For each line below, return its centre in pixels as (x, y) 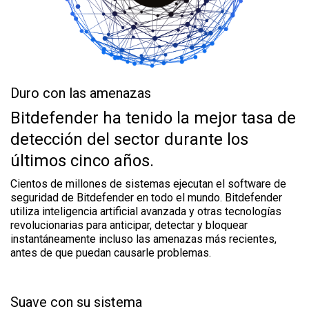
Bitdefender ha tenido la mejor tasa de (153, 118)
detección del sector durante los (129, 139)
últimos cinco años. (82, 160)
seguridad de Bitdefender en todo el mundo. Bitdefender (146, 197)
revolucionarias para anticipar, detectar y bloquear (129, 225)
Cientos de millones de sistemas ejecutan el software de (148, 183)
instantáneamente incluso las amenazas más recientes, (143, 239)
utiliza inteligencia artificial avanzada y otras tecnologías (146, 211)
